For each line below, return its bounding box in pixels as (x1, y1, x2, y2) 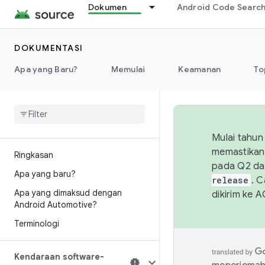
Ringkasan (14, 150, 53, 160)
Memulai (111, 64, 146, 75)
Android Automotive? (14, 199, 97, 210)
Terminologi (14, 218, 59, 229)
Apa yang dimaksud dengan (14, 188, 122, 198)
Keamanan (178, 64, 221, 75)
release (212, 174, 248, 186)
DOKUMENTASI (14, 43, 83, 53)
